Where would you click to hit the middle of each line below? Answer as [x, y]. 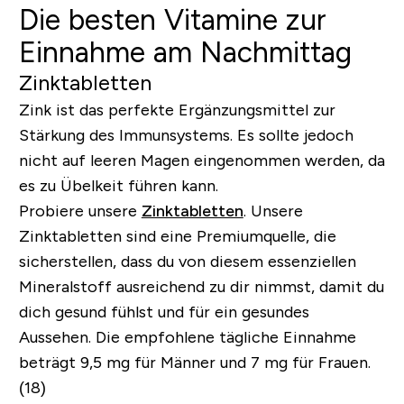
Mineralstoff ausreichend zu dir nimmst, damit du [201, 286]
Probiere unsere [78, 211]
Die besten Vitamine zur [172, 19]
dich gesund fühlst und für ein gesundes [164, 312]
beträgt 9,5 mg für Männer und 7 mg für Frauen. [194, 362]
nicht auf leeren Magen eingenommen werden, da [202, 160]
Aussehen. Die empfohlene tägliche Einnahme [187, 337]
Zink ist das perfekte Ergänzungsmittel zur [177, 110]
